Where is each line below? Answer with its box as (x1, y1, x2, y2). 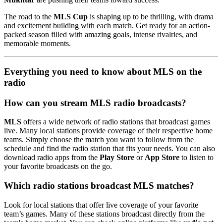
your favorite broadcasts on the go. (4, 162, 112, 171)
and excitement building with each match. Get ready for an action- (4, 21, 210, 30)
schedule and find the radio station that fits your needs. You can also (4, 144, 215, 153)
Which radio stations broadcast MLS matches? (4, 180, 194, 191)
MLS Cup (54, 12, 88, 21)
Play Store (100, 153, 134, 162)
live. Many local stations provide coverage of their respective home (4, 126, 213, 135)
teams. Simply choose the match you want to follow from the (4, 135, 194, 144)
